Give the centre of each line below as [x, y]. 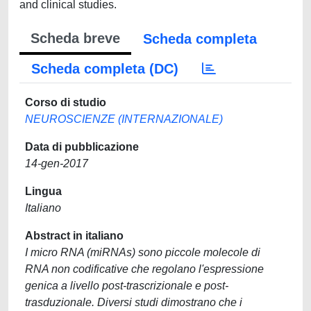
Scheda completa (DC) [105, 69]
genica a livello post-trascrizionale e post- [127, 286]
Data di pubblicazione [82, 147]
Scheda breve [75, 38]
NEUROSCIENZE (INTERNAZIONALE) [124, 119]
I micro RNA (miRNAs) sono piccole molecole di [143, 252]
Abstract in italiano [74, 236]
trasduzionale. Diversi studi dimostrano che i [134, 302]
